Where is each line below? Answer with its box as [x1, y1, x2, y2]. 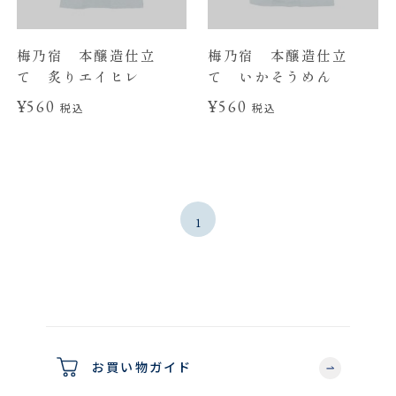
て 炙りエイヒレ [16, 66, 141, 87]
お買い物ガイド [92, 358, 193, 377]
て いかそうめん [208, 66, 332, 87]
